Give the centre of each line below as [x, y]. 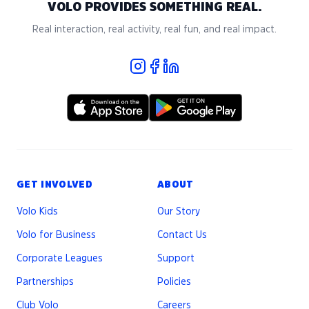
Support [176, 258]
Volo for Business [56, 235]
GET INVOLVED [55, 185]
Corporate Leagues [60, 258]
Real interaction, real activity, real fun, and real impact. [154, 29]
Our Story [179, 211]
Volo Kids [37, 211]
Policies [174, 282]
